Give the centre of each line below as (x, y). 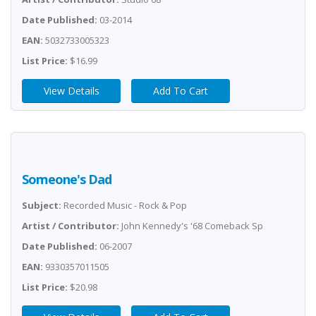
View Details (71, 91)
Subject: (42, 205)
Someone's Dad (67, 179)
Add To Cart (181, 91)
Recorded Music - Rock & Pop (124, 205)
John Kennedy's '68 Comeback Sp (191, 226)
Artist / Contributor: (71, 226)
